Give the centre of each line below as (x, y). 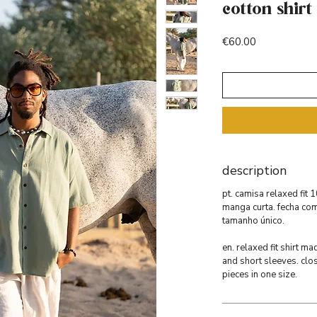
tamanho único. (253, 221)
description (254, 171)
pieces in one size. (260, 275)
